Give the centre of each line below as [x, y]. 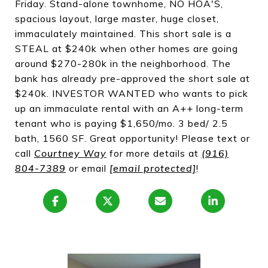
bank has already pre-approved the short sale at [133, 78]
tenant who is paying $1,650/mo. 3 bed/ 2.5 [121, 123]
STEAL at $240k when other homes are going [127, 48]
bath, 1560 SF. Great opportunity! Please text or [133, 138]
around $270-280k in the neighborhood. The [123, 63]
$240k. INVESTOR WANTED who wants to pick [132, 93]
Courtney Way [70, 153]
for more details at [154, 153]
